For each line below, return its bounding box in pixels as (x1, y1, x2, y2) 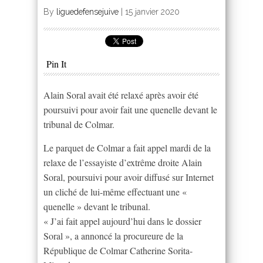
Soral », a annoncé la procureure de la (43, 229, 183, 242)
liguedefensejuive (56, 6, 119, 16)
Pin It (46, 57, 66, 70)
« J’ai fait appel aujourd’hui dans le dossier (43, 214, 201, 227)
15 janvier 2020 (125, 6, 180, 16)
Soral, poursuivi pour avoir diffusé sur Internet (43, 170, 214, 183)
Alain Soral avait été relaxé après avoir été (43, 88, 198, 101)
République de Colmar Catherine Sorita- (43, 244, 193, 257)
